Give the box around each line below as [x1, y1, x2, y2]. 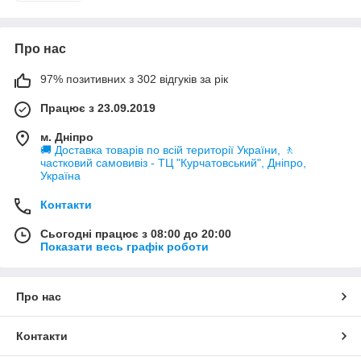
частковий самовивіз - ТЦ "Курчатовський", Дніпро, [40, 156, 306, 169]
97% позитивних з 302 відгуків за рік [40, 72, 228, 85]
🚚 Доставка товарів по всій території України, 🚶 [40, 143, 295, 156]
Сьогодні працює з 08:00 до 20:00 [40, 226, 231, 240]
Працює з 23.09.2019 [40, 101, 156, 114]
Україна [40, 168, 81, 182]
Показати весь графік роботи [40, 239, 209, 253]
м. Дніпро [40, 130, 93, 143]
